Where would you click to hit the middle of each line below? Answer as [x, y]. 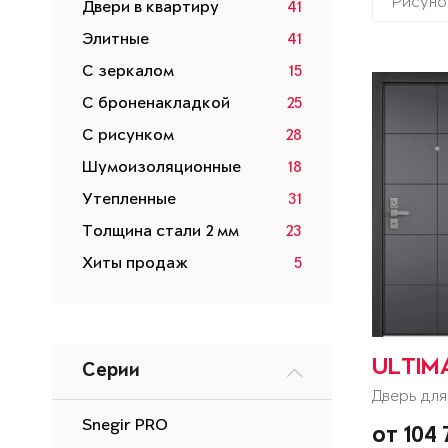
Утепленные [129, 200]
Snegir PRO [125, 426]
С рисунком [128, 136]
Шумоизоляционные [161, 168]
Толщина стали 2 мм [160, 232]
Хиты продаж [135, 264]
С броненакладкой [156, 104]
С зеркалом [128, 72]
